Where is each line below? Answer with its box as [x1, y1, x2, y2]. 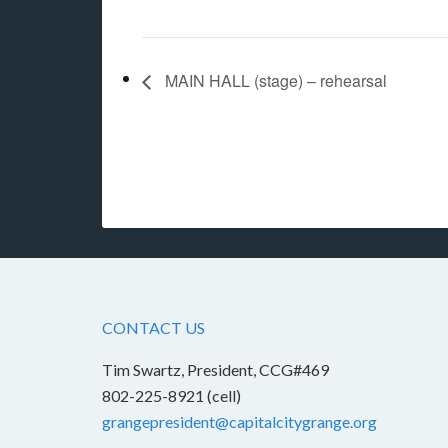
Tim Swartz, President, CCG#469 [102, 360, 329, 380]
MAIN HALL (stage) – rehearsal [161, 69, 387, 93]
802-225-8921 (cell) [102, 386, 241, 406]
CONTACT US [102, 318, 205, 338]
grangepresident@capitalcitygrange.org [102, 412, 377, 432]
